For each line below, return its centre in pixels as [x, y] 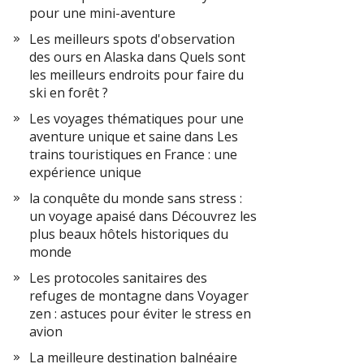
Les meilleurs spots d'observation [132, 39]
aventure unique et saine [105, 136]
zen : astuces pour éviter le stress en [140, 314]
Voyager [223, 296]
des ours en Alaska [87, 57]
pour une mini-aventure [102, 13]
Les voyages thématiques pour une [136, 119]
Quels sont [212, 57]
